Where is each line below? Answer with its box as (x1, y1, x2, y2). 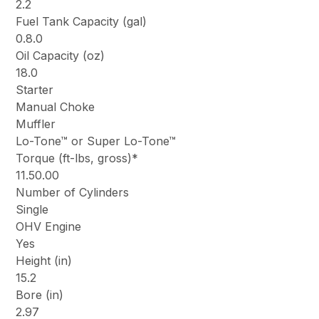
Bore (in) (16, 288, 64, 303)
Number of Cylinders (16, 185, 130, 200)
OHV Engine (16, 219, 82, 234)
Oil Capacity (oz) (16, 48, 105, 63)
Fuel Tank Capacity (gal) (16, 14, 147, 29)
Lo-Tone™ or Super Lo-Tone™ (16, 134, 177, 149)
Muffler (16, 117, 56, 132)
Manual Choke (16, 100, 95, 115)
